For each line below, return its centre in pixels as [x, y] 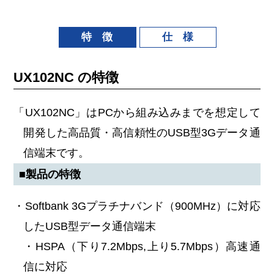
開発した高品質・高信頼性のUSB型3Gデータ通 [142, 132]
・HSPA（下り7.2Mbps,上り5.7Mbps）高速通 [142, 246]
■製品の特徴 [50, 174]
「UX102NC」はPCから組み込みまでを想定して [137, 112]
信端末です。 [57, 153]
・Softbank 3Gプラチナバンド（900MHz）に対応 [137, 206]
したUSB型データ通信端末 [90, 226]
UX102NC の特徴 [66, 77]
